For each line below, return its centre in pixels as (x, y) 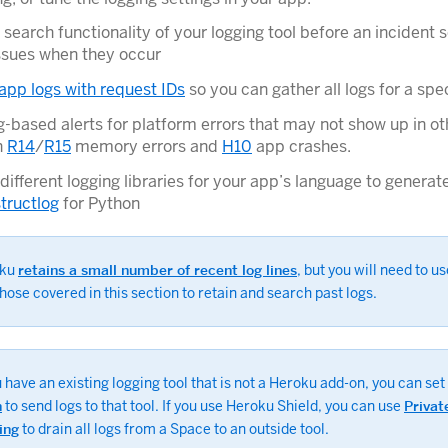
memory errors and (146, 146)
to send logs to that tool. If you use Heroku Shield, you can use (203, 405)
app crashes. (301, 146)
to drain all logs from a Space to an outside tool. (174, 428)
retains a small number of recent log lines (157, 269)
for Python (99, 203)
